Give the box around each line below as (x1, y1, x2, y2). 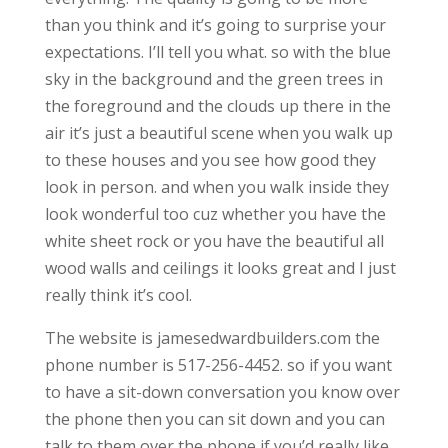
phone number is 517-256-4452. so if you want (44, 354, 392, 377)
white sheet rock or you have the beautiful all (44, 230, 384, 253)
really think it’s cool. (44, 284, 192, 307)
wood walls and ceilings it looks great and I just (44, 257, 396, 280)
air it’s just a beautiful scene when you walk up (44, 122, 393, 145)
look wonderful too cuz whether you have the (44, 203, 386, 226)
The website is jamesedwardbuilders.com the (44, 327, 380, 350)
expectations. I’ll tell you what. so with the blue (44, 41, 391, 64)
